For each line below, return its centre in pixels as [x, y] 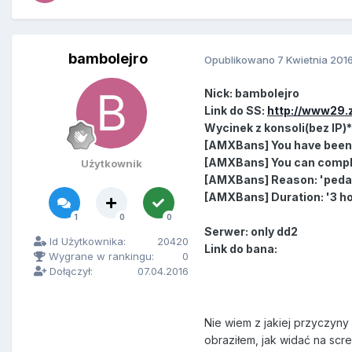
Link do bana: [241, 249]
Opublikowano [241, 59]
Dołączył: [70, 271]
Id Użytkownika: [86, 242]
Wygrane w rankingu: [100, 257]
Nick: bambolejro [252, 93]
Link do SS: [236, 111]
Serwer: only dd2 [251, 232]
